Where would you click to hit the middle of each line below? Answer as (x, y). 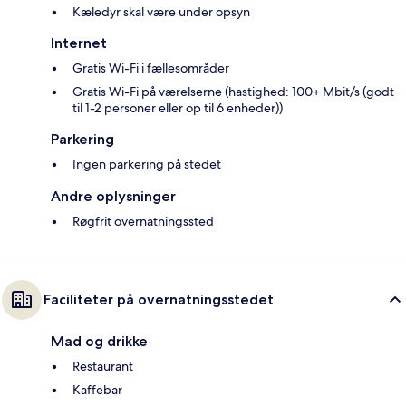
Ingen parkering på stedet (147, 164)
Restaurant (103, 367)
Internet (79, 43)
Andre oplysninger (113, 197)
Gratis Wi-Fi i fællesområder (151, 68)
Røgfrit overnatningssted (143, 222)
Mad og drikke (99, 342)
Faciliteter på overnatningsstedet (159, 300)
